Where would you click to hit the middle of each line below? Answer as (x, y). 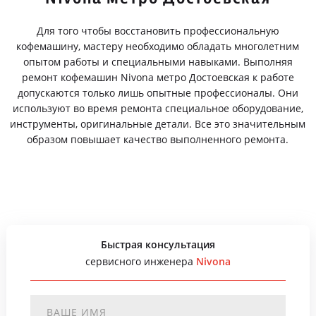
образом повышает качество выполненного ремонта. (158, 139)
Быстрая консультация (158, 244)
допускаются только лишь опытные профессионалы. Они (158, 93)
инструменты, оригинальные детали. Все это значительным (158, 124)
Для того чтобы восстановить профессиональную (158, 31)
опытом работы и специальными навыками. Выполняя (158, 62)
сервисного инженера (140, 261)
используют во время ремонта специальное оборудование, (158, 108)
